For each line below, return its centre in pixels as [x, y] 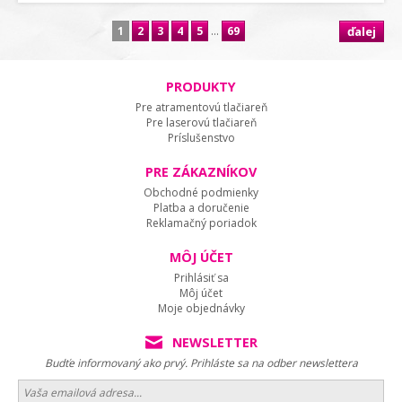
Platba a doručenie [201, 208]
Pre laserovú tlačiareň [201, 122]
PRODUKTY [201, 87]
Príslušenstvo [201, 138]
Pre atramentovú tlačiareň [201, 107]
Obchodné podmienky [201, 192]
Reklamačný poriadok [201, 223]
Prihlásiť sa [201, 278]
